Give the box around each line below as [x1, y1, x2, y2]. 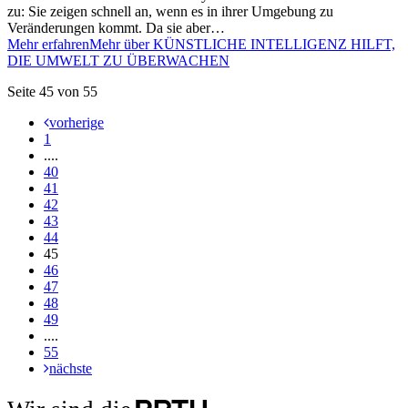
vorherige [49, 114, 104, 130]
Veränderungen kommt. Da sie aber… [7, 19, 225, 36]
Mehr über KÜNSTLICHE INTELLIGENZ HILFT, [89, 36, 395, 52]
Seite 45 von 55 [7, 83, 97, 99]
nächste [49, 360, 92, 376]
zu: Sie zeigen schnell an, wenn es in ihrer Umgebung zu [7, 3, 333, 19]
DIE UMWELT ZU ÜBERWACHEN [7, 52, 229, 68]
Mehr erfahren [7, 36, 89, 52]
